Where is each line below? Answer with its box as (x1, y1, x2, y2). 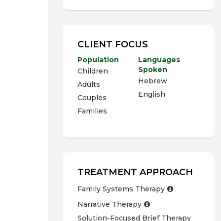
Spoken (138, 65, 167, 74)
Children (77, 67, 108, 75)
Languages (138, 55, 180, 64)
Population (77, 55, 119, 64)
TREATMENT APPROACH (77, 167, 193, 178)
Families (77, 107, 107, 115)
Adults (77, 80, 100, 89)
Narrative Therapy (77, 200, 142, 209)
